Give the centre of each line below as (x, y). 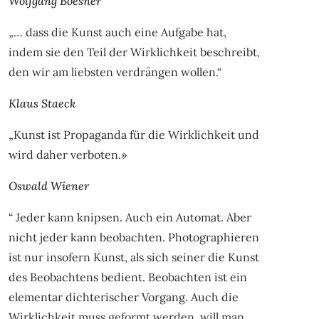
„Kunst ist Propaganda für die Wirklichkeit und (134, 134)
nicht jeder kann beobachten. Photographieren (134, 237)
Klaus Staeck (42, 103)
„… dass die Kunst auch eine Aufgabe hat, (117, 32)
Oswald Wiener (48, 185)
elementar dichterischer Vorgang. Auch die (123, 297)
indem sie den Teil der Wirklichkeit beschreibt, (134, 52)
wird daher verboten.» (67, 154)
